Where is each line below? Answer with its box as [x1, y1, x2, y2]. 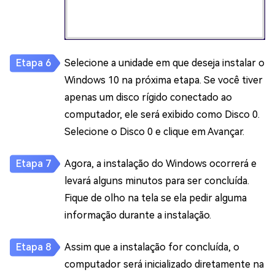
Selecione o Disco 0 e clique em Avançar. [64, 126, 244, 138]
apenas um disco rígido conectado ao [64, 91, 232, 104]
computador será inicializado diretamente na [64, 258, 264, 271]
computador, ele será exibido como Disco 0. [64, 109, 260, 121]
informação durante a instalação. [64, 209, 211, 222]
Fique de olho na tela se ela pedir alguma [64, 192, 247, 204]
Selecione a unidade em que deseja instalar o [64, 57, 265, 69]
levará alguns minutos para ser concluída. [64, 175, 249, 187]
